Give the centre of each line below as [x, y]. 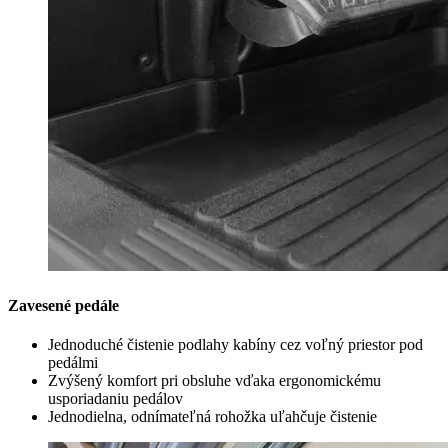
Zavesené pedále [63, 305]
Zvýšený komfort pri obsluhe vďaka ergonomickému [214, 380]
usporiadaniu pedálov [115, 398]
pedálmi [73, 362]
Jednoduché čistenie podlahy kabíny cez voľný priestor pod [235, 344]
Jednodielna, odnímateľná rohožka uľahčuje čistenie [212, 416]
